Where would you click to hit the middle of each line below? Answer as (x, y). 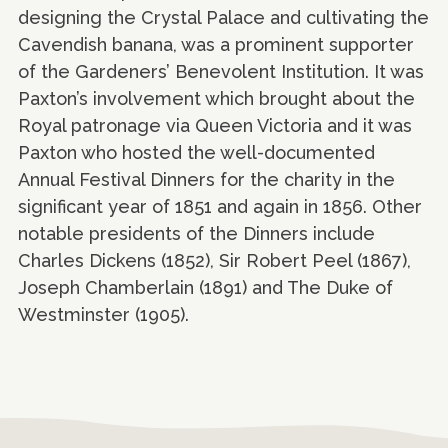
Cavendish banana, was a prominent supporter (216, 44)
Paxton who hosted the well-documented (196, 152)
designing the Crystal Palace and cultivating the (223, 17)
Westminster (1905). (103, 314)
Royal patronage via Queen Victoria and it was (215, 125)
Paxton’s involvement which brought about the (216, 98)
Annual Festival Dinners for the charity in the (206, 179)
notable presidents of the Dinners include (196, 233)
